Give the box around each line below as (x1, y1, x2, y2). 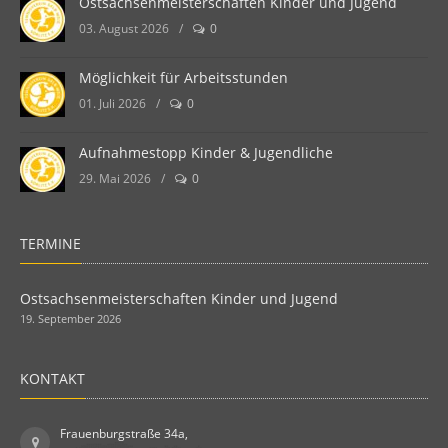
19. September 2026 (20, 311, 121, 327)
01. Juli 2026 (79, 95, 146, 113)
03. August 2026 (79, 20, 169, 38)
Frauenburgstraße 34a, (60, 425, 188, 443)
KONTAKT (20, 369, 85, 389)
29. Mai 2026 (79, 170, 151, 188)
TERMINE (20, 234, 81, 254)
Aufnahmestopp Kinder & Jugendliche (79, 143, 333, 163)
